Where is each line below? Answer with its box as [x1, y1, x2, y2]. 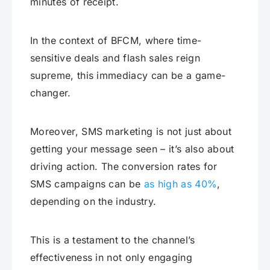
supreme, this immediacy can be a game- [30, 69, 226, 82]
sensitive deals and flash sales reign [30, 52, 200, 64]
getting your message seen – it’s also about [30, 143, 234, 155]
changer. [30, 87, 71, 99]
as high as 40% [143, 178, 218, 190]
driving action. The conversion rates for [30, 160, 218, 173]
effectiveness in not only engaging [30, 251, 192, 264]
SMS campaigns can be [30, 178, 144, 190]
